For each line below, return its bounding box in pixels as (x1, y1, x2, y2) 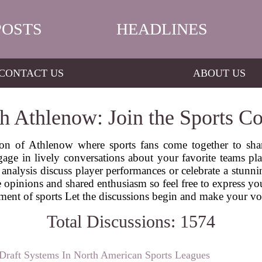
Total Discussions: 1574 (47, 212, 215, 231)
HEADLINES (116, 20, 208, 38)
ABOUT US (192, 67, 246, 79)
